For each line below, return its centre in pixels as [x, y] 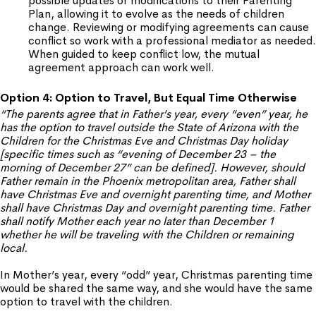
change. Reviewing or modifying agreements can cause [169, 27]
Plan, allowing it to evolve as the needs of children [156, 14]
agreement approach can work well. [121, 67]
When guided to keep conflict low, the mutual [144, 54]
